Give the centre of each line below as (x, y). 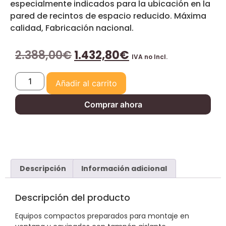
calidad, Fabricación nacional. (72, 28)
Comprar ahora (113, 104)
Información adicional (124, 169)
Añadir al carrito (87, 83)
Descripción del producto (73, 198)
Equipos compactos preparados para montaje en (102, 216)
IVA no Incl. (150, 56)
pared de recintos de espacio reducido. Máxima (108, 16)
